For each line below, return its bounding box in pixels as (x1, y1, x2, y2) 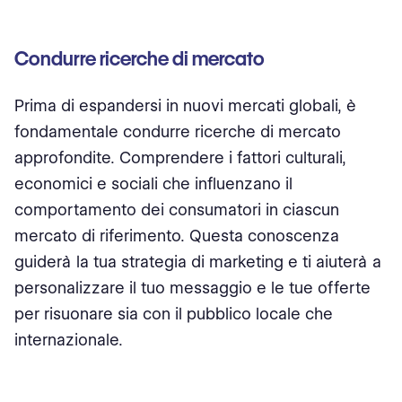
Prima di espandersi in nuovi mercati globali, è (14, 96, 356, 115)
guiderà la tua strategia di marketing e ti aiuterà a (14, 252, 381, 271)
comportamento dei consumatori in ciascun (14, 200, 339, 219)
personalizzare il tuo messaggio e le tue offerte (14, 278, 371, 297)
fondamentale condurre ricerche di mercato (14, 122, 341, 141)
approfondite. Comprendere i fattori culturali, (14, 148, 346, 167)
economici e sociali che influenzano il (14, 174, 293, 193)
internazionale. (14, 330, 123, 349)
